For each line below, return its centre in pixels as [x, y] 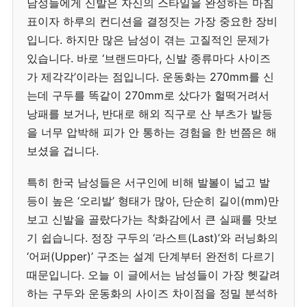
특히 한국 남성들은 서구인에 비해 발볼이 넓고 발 [148, 183]
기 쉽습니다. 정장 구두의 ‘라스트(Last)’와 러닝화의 [152, 238]
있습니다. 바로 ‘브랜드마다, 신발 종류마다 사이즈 [149, 58]
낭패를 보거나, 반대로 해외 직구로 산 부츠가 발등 [150, 114]
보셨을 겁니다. [63, 151]
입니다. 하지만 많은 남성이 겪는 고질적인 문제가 [148, 40]
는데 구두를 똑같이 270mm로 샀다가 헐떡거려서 [148, 95]
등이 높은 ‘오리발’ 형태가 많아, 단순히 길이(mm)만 [153, 201]
